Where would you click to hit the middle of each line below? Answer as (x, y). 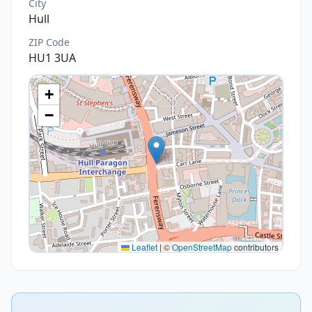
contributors (255, 247)
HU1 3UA (52, 58)
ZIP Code (49, 42)
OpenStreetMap (202, 247)
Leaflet (143, 247)
